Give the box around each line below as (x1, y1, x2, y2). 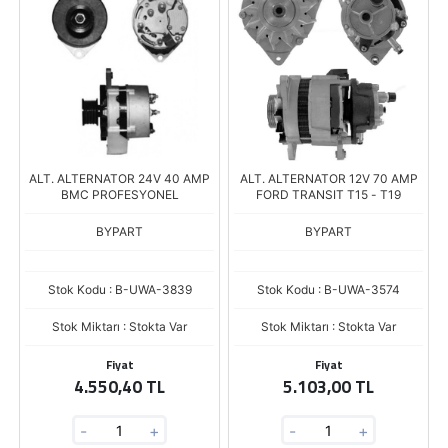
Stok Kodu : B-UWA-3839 (47, 282, 192, 297)
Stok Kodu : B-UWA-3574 (257, 282, 400, 297)
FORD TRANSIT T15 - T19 (256, 187, 401, 202)
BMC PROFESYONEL (60, 187, 179, 202)
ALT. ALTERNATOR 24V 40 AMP (29, 171, 210, 186)
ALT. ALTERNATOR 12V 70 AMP (239, 171, 418, 186)
